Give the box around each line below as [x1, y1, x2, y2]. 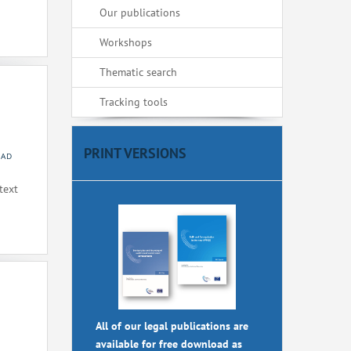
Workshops [100, 35, 152, 49]
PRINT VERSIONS [84, 144, 186, 162]
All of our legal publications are [96, 319, 248, 334]
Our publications [100, 5, 180, 20]
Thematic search [100, 65, 177, 79]
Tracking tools [100, 95, 168, 109]
